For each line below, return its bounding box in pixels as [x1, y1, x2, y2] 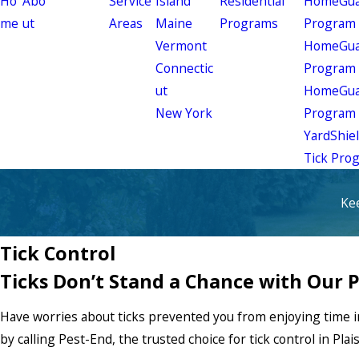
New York [155, 104, 212, 122]
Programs [219, 14, 278, 32]
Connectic [155, 59, 213, 77]
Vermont [155, 37, 207, 54]
